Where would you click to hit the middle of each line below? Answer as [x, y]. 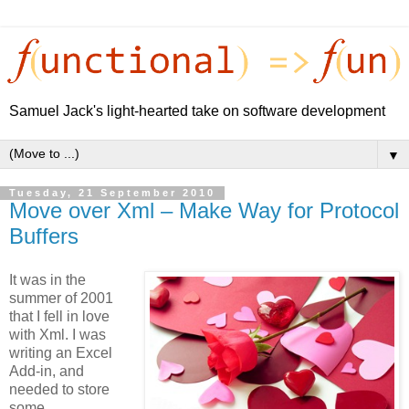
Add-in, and [47, 372]
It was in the [47, 280]
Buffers [44, 236]
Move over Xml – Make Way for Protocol [204, 211]
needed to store [59, 390]
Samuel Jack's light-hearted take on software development [197, 111]
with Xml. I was [58, 335]
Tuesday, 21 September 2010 [112, 193]
